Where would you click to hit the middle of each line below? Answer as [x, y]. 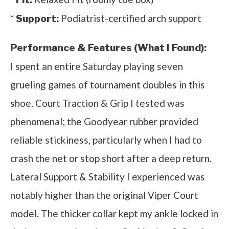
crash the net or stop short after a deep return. [111, 158]
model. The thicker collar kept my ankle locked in [114, 214]
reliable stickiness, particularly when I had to [106, 140]
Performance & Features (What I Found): [108, 48]
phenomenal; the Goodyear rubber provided [104, 122]
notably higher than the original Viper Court [104, 195]
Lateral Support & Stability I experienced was [108, 177]
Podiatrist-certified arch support [130, 18]
